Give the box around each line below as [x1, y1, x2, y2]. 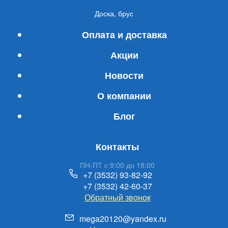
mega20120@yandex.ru [79, 213, 166, 225]
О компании [97, 89, 151, 103]
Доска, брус [95, 8, 133, 19]
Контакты [96, 140, 139, 154]
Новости [105, 69, 144, 82]
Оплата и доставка [81, 28, 167, 42]
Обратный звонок [84, 191, 151, 204]
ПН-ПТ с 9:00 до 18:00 [80, 160, 155, 170]
